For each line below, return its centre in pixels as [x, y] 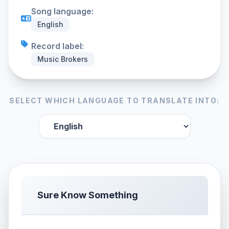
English [50, 24]
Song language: [62, 11]
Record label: [58, 46]
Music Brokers [63, 59]
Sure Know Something [88, 195]
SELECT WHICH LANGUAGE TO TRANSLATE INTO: [114, 100]
